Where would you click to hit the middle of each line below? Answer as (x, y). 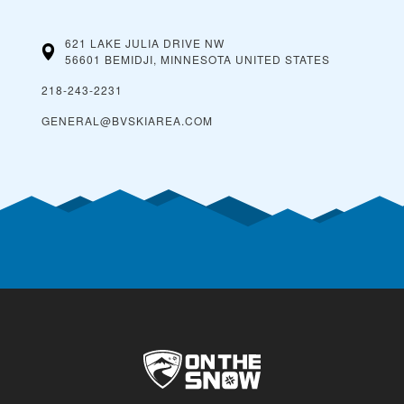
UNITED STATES (283, 60)
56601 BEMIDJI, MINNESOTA (148, 60)
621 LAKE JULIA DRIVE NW (145, 43)
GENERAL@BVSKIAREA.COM (127, 121)
